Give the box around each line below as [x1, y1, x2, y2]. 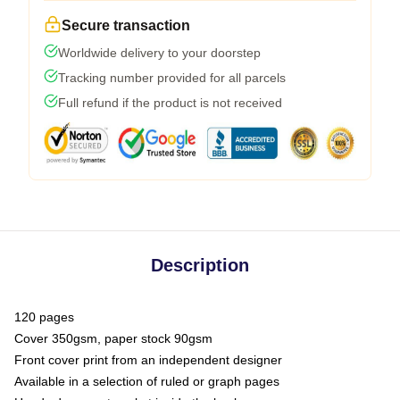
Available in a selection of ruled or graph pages [14, 374, 279, 388]
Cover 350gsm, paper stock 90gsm [14, 331, 212, 346]
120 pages [14, 310, 74, 324]
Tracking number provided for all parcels [58, 71, 286, 85]
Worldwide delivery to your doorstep [58, 46, 261, 60]
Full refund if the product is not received [58, 96, 282, 110]
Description [151, 255, 249, 275]
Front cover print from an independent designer [14, 353, 282, 367]
